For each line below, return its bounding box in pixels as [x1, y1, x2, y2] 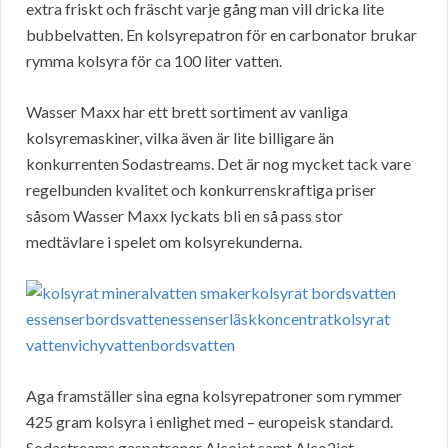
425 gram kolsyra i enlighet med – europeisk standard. [26, 412, 393, 432]
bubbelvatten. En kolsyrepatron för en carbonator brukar [26, 25, 417, 45]
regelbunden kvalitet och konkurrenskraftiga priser [26, 180, 376, 200]
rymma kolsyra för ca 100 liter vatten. [26, 51, 282, 71]
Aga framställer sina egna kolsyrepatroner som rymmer [26, 386, 402, 406]
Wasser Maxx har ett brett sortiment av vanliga [26, 102, 348, 122]
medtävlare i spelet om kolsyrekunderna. [26, 232, 302, 252]
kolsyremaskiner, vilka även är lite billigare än [26, 128, 334, 148]
